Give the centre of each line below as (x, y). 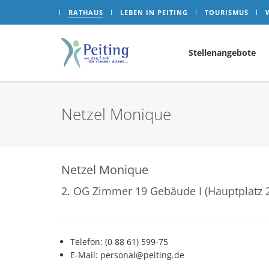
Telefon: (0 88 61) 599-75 (119, 242)
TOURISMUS (227, 12)
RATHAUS (86, 12)
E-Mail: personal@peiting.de (127, 255)
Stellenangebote (222, 53)
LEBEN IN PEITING (154, 12)
